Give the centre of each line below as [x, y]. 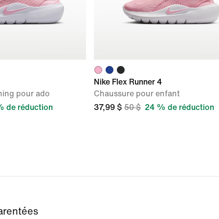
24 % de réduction [179, 107]
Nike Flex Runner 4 [128, 82]
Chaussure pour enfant [137, 94]
